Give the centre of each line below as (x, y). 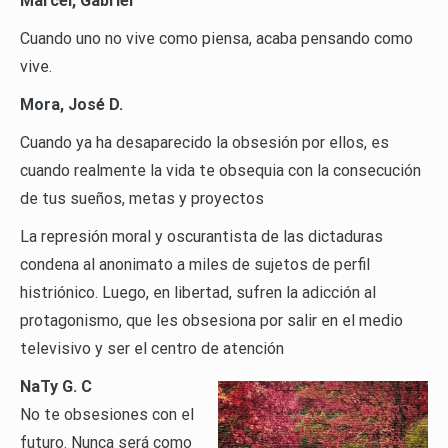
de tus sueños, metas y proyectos (142, 199)
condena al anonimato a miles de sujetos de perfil (195, 265)
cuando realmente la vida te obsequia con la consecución (220, 171)
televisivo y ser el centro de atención (152, 349)
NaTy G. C (56, 387)
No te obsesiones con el (107, 415)
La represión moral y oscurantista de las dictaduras (201, 237)
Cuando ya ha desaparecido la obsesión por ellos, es (204, 143)
